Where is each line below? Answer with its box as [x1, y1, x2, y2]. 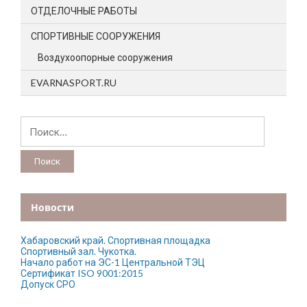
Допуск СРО [21, 278, 75, 290]
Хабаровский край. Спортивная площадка [21, 234, 210, 246]
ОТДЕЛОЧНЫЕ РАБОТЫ [31, 4, 137, 16]
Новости [31, 200, 74, 214]
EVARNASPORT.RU [31, 76, 116, 88]
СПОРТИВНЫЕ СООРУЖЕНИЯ [31, 29, 160, 42]
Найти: [20, 114, 50, 127]
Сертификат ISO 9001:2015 [21, 267, 143, 279]
